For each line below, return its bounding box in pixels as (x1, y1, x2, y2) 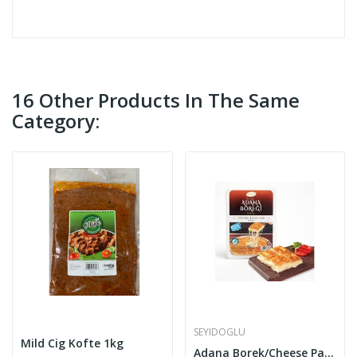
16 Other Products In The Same (12, 87, 300, 114)
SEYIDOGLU (193, 324, 245, 339)
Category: (12, 108, 100, 135)
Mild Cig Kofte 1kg (21, 335, 124, 351)
